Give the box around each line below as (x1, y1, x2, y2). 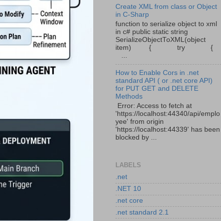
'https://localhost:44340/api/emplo (115, 110, 220, 118)
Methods (115, 93, 143, 101)
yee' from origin (115, 118, 164, 126)
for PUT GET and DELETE (115, 85, 198, 93)
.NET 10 (115, 185, 141, 193)
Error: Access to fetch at (115, 102, 192, 110)
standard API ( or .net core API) (115, 77, 213, 85)
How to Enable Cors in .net (115, 69, 199, 77)
